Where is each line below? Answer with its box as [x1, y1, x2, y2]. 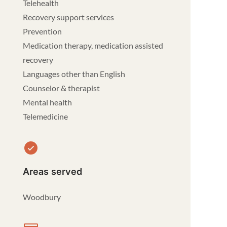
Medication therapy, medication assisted [23, 41, 164, 50]
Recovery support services [23, 12, 115, 22]
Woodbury [23, 192, 61, 202]
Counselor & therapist [23, 83, 100, 93]
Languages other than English [23, 69, 126, 79]
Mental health [23, 97, 72, 107]
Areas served [23, 166, 83, 177]
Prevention [23, 26, 62, 36]
